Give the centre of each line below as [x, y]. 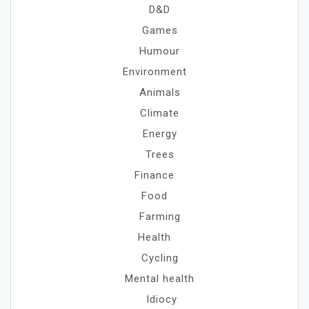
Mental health [160, 279]
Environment [154, 72]
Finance [154, 175]
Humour [160, 51]
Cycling [160, 258]
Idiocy [161, 299]
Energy [160, 134]
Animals [160, 92]
